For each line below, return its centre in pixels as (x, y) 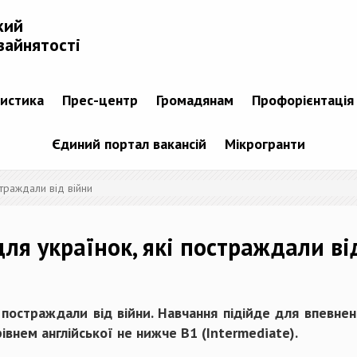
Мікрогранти (265, 144)
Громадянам (194, 100)
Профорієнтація (302, 100)
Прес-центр (100, 100)
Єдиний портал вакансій (129, 144)
